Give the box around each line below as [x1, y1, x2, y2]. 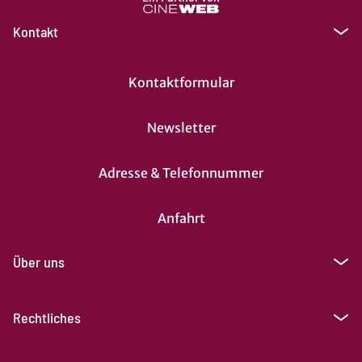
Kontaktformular [128, 74, 234, 90]
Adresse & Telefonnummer [99, 164, 263, 181]
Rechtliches [13, 308, 81, 326]
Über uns [13, 252, 65, 271]
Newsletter [146, 119, 216, 136]
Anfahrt [157, 209, 205, 226]
